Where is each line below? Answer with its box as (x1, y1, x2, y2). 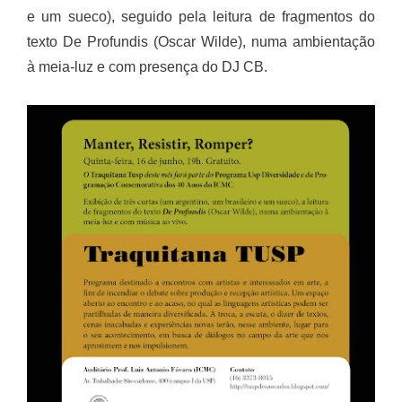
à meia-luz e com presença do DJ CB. (27, 59, 271, 74)
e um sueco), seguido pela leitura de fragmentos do (27, 9, 375, 24)
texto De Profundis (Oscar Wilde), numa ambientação (27, 34, 375, 49)
